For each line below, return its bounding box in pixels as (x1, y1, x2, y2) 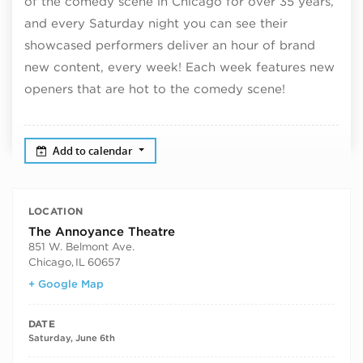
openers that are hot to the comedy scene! (24, 82, 285, 96)
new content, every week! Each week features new (24, 60, 335, 75)
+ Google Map (28, 276, 104, 290)
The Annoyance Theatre (28, 224, 175, 240)
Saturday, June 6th (28, 331, 115, 344)
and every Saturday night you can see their (24, 16, 288, 31)
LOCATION (28, 204, 83, 217)
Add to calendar (53, 143, 136, 158)
